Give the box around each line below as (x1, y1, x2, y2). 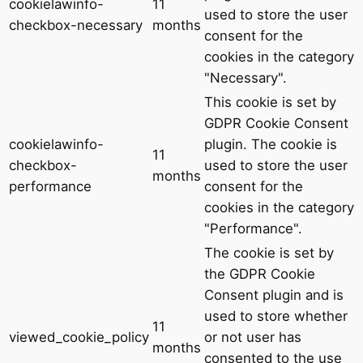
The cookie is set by (204, 244, 334, 261)
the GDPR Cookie (204, 265, 315, 282)
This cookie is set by (204, 93, 336, 110)
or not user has (204, 328, 301, 345)
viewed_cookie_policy (9, 328, 149, 345)
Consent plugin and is (204, 286, 344, 303)
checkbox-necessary (9, 16, 143, 33)
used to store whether (204, 307, 348, 324)
